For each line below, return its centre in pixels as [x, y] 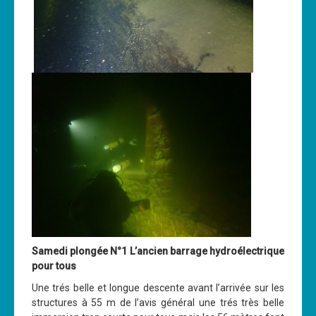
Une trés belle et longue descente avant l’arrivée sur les [158, 288]
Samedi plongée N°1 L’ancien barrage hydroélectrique [158, 251]
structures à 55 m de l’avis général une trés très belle [158, 303]
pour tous [54, 266]
